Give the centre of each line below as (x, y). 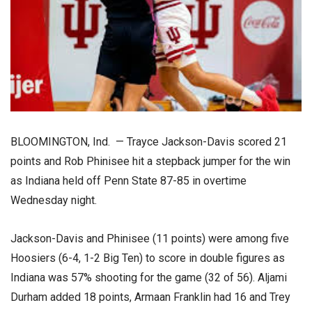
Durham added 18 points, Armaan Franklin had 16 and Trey (150, 297)
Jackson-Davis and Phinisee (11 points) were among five (150, 238)
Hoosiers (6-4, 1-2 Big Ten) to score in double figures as (148, 258)
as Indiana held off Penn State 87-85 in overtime (128, 180)
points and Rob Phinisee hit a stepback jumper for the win (150, 161)
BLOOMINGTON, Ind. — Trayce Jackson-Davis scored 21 (149, 141)
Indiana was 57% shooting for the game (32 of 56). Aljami (149, 277)
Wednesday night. (54, 200)
